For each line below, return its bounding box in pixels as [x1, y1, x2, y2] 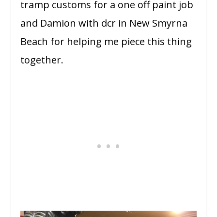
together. [20, 53, 64, 66]
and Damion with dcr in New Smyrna [20, 16, 188, 30]
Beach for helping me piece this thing [20, 34, 192, 48]
